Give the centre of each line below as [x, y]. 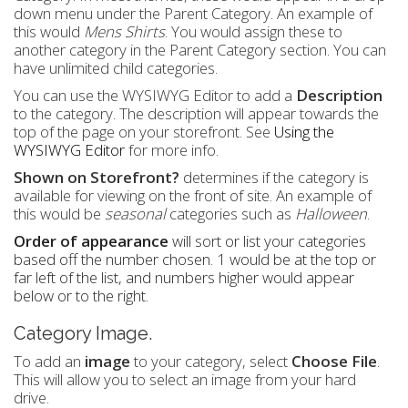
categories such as [230, 214]
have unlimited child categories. [116, 68]
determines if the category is [274, 178]
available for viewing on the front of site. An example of [193, 196]
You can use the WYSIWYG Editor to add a [155, 96]
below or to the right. [81, 296]
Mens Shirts [124, 32]
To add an [49, 362]
